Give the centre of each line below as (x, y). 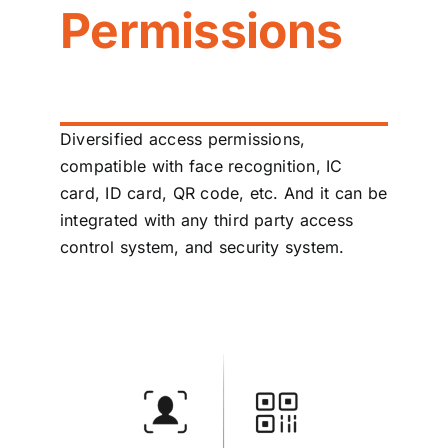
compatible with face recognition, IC (201, 166)
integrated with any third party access (206, 220)
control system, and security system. (202, 247)
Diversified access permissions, (182, 139)
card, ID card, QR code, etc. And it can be (223, 193)
